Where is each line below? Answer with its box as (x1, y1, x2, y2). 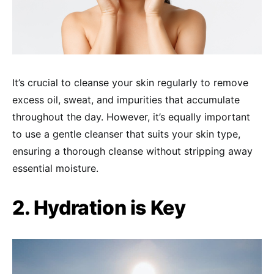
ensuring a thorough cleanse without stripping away (12, 144, 253, 157)
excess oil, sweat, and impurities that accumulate (12, 93, 240, 106)
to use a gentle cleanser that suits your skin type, (12, 127, 240, 140)
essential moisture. (12, 161, 98, 174)
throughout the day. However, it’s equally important (12, 110, 250, 123)
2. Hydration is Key (12, 195, 186, 220)
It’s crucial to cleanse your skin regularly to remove (12, 76, 248, 89)
